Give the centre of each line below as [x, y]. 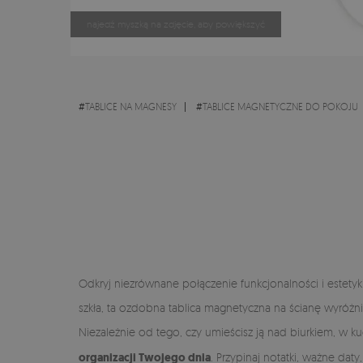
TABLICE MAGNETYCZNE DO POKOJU [280, 107]
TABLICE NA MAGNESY [131, 107]
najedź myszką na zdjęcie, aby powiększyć [176, 23]
